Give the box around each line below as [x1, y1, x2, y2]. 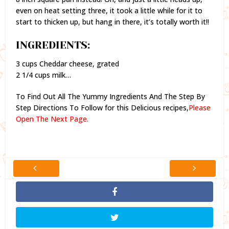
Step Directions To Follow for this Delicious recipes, [16, 102, 189, 112]
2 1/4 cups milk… [16, 70, 72, 80]
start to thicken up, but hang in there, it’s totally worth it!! [16, 16, 210, 27]
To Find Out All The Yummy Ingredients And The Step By [16, 91, 205, 101]
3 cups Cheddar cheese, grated [16, 58, 120, 68]
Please [189, 102, 211, 112]
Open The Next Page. [16, 113, 89, 124]
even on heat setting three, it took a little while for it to [16, 5, 203, 15]
